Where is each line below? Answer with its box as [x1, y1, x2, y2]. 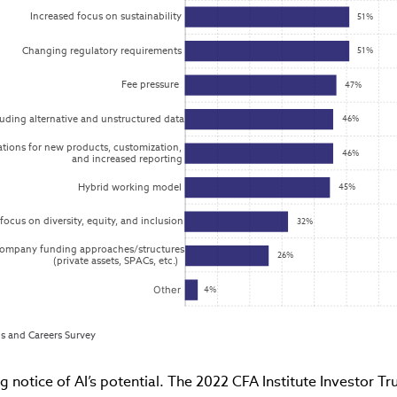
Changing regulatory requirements [21, 43, 183, 57]
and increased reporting [71, 152, 183, 165]
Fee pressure [121, 78, 179, 91]
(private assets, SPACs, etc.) [52, 253, 178, 268]
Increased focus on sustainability [29, 10, 182, 23]
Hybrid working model [78, 180, 183, 193]
